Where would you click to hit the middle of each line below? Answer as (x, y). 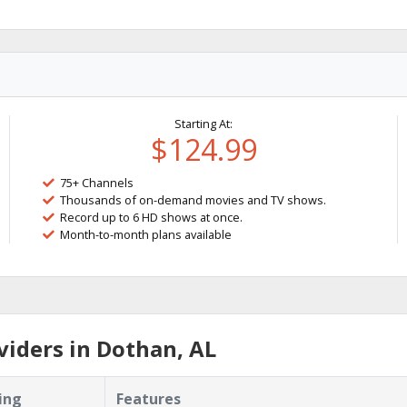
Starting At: (203, 123)
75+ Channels (97, 182)
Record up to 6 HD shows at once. (152, 217)
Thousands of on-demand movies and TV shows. (194, 199)
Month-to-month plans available (146, 234)
